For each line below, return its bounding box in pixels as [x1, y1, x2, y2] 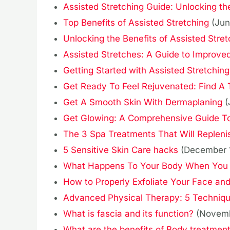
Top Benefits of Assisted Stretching [63, 17, 209, 28]
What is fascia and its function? [63, 208, 194, 219]
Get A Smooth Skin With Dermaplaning [63, 97, 222, 108]
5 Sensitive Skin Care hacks [63, 145, 178, 156]
